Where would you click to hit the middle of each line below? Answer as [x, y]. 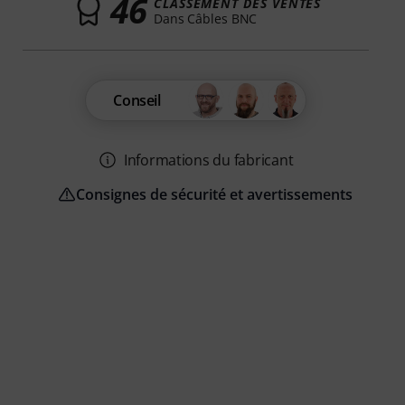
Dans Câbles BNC [205, 18]
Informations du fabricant [208, 160]
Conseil [137, 101]
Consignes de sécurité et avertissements [214, 195]
